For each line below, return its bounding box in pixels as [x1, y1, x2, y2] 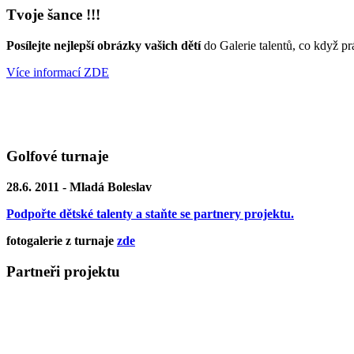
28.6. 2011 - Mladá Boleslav [6, 180, 152, 194]
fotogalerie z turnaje [6, 234, 117, 248]
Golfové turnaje [6, 148, 108, 165]
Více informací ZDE [6, 65, 109, 79]
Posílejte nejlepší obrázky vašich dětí [6, 38, 201, 52]
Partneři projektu [6, 262, 120, 280]
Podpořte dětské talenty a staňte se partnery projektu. [6, 207, 294, 221]
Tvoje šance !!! [6, 6, 100, 23]
